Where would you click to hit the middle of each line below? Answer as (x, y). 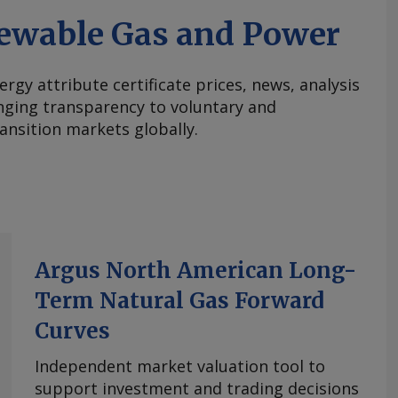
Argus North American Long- (195, 271)
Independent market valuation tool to (180, 366)
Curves (72, 331)
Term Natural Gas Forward (179, 301)
